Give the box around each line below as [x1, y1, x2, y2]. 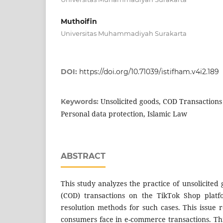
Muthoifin [61, 16, 97, 26]
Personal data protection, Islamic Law [61, 109, 187, 118]
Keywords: [61, 97, 101, 106]
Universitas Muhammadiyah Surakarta [61, 29, 187, 37]
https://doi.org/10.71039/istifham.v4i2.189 [79, 67, 219, 76]
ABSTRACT [61, 151, 106, 161]
